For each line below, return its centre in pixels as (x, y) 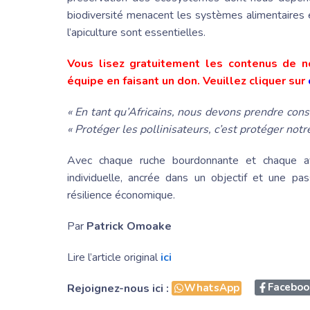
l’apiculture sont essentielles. (136, 33)
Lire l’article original (114, 258)
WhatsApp (212, 288)
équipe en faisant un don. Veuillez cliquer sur (188, 81)
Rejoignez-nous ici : (118, 289)
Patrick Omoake (129, 227)
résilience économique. (121, 195)
